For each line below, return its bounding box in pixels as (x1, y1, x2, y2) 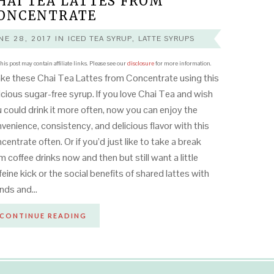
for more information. (154, 59, 212, 67)
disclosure (127, 59, 154, 67)
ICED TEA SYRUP (68, 34, 132, 43)
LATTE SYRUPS (138, 34, 194, 43)
